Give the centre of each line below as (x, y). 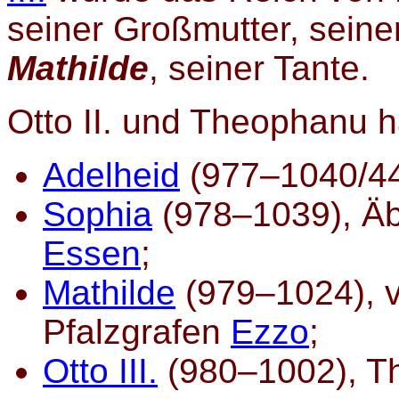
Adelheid (111, 175)
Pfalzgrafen (137, 332)
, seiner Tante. (259, 69)
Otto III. (100, 371)
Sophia (98, 215)
